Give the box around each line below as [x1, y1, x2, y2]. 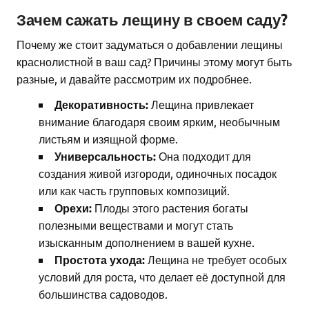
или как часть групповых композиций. [39, 183, 230, 198]
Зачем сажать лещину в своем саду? [17, 10, 288, 30]
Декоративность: [54, 97, 148, 112]
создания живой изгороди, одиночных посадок [39, 166, 277, 181]
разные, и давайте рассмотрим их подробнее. [17, 72, 252, 86]
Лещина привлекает [148, 97, 254, 112]
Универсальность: [54, 149, 156, 164]
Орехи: [54, 201, 92, 216]
